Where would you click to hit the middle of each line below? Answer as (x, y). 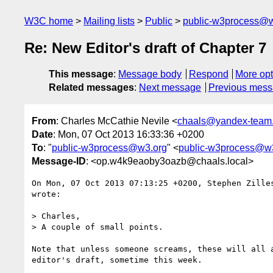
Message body (150, 74)
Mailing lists (109, 21)
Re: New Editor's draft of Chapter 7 (145, 48)
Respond (208, 74)
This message (81, 74)
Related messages (91, 88)
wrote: (46, 194)
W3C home (49, 21)
